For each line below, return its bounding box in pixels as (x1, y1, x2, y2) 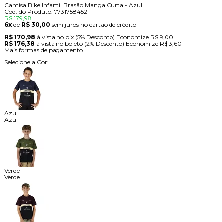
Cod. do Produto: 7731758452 (4, 7, 87, 15)
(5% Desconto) (75, 33, 116, 41)
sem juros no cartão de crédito (51, 20, 136, 28)
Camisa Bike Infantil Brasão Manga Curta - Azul (4, 1, 142, 9)
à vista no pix (36, 33, 75, 41)
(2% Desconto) (84, 39, 126, 47)
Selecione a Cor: (4, 58, 49, 66)
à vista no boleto (36, 39, 84, 47)
